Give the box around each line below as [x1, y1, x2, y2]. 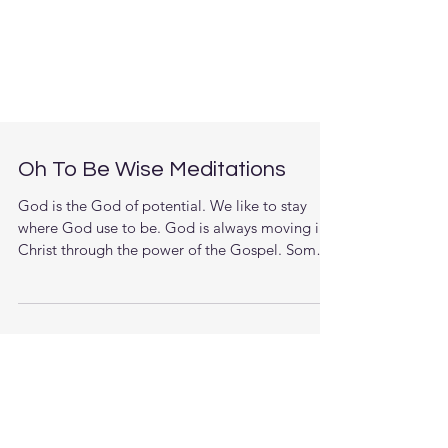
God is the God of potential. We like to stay [18, 276, 307, 295]
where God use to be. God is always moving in [18, 298, 327, 317]
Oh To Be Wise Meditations [18, 238, 286, 261]
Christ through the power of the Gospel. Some [18, 320, 324, 339]
